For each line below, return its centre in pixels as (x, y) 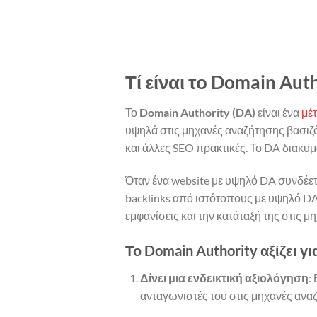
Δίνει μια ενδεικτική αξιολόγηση (224, 277)
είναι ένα (278, 113)
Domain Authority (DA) (197, 113)
